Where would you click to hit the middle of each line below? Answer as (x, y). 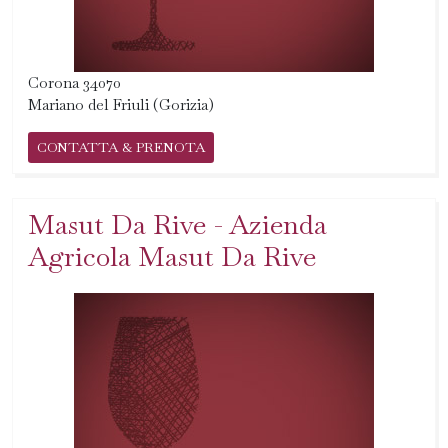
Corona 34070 (74, 82)
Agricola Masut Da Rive (172, 256)
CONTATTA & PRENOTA (121, 147)
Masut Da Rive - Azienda (177, 224)
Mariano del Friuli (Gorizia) (121, 104)
